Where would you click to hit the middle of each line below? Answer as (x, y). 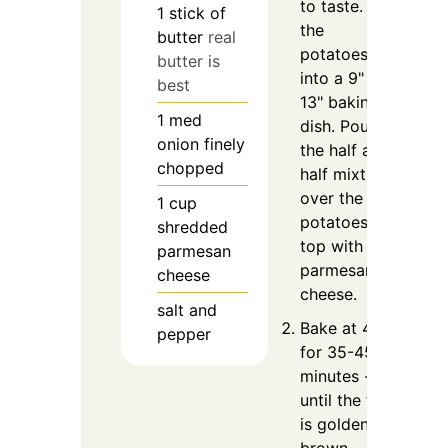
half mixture (344, 173)
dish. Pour (337, 125)
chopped (190, 167)
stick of (197, 12)
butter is (188, 60)
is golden (334, 423)
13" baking (339, 101)
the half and (344, 149)
